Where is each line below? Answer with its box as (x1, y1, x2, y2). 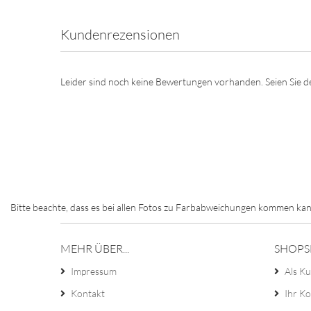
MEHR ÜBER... (60, 242, 129, 255)
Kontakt (71, 287, 105, 299)
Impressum (71, 265, 117, 277)
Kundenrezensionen (60, 26, 180, 43)
